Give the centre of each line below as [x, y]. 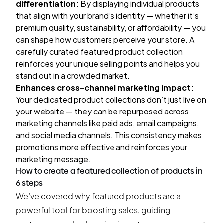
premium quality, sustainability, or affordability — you [111, 28]
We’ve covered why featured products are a [98, 196]
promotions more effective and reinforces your [102, 147]
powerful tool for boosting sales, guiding [93, 210]
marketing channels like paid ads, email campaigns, [107, 123]
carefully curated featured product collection [99, 52]
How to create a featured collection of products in [109, 171]
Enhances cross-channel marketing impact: [105, 87]
